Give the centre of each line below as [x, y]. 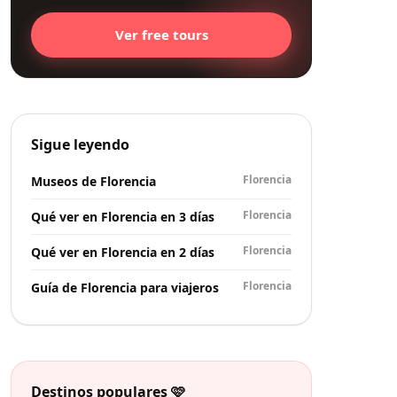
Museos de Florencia [93, 181]
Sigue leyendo [80, 144]
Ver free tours [161, 35]
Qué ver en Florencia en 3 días [123, 216]
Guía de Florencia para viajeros [125, 287]
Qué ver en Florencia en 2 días [123, 252]
